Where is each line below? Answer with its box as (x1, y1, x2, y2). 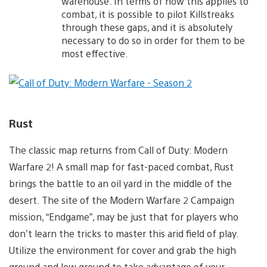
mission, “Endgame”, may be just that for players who (9, 210, 238, 223)
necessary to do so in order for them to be (61, 33, 245, 46)
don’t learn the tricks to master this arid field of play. (9, 226, 238, 240)
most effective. (61, 46, 128, 60)
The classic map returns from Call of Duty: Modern (9, 143, 228, 156)
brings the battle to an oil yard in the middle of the (9, 176, 232, 190)
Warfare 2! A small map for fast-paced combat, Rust (9, 160, 234, 173)
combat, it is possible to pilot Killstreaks (61, 7, 234, 20)
